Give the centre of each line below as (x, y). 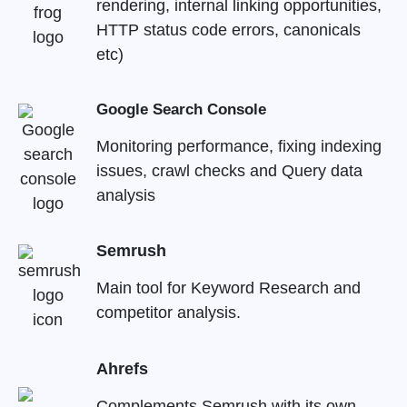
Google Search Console (181, 110)
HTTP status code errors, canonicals (228, 30)
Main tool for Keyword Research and (228, 288)
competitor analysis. (168, 313)
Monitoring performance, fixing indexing (238, 146)
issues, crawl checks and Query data (229, 170)
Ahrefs (122, 368)
